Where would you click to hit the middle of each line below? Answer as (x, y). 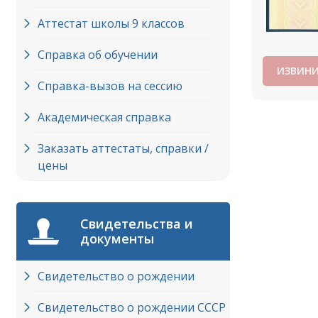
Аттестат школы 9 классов (111, 23)
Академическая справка (104, 117)
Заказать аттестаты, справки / (123, 148)
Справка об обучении (98, 55)
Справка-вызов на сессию (110, 86)
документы (117, 238)
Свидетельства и (137, 224)
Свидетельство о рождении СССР (132, 307)
